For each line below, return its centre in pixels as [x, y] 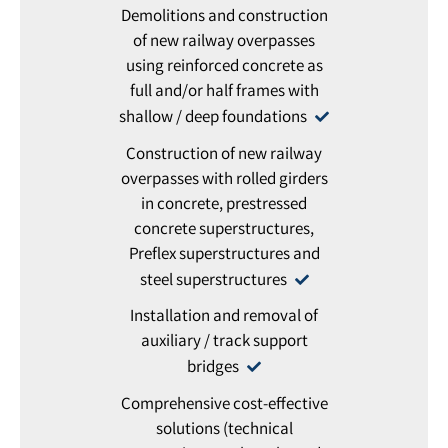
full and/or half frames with [224, 92]
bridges [213, 369]
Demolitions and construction [224, 17]
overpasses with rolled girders [224, 180]
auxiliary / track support [224, 343]
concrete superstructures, [224, 230]
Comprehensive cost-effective [224, 406]
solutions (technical [224, 431]
